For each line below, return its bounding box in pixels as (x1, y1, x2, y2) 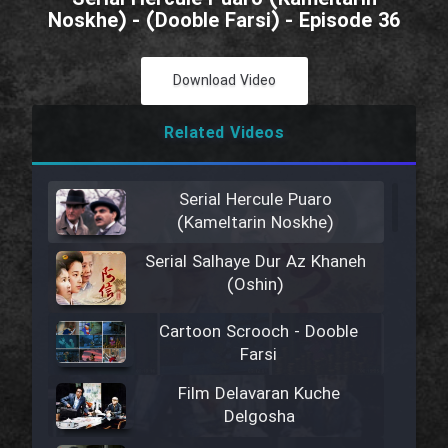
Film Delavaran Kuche (178, 381, 341, 409)
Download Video (172, 70, 276, 92)
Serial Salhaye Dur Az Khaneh (144, 249, 366, 277)
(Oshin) (227, 272, 283, 300)
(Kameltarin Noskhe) (177, 210, 333, 237)
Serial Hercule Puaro (178, 187, 332, 214)
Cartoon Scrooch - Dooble (159, 319, 359, 347)
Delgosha (223, 404, 295, 432)
